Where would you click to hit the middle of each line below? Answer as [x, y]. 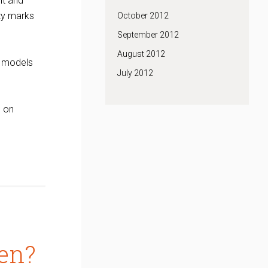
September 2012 [148, 35]
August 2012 [141, 54]
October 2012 [143, 16]
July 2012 [135, 73]
